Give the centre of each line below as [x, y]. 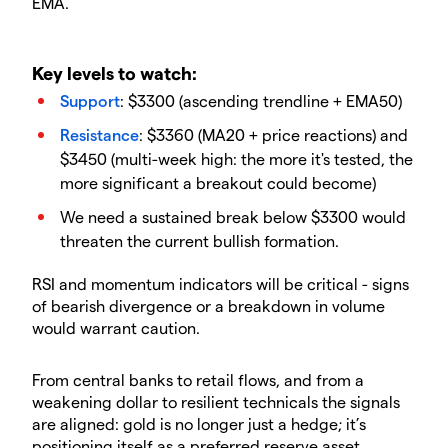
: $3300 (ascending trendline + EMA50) [261, 101]
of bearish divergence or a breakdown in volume [208, 306]
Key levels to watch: [114, 73]
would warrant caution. [116, 328]
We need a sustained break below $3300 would [233, 217]
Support [90, 101]
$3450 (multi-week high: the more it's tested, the [236, 159]
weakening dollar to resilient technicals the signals [216, 402]
